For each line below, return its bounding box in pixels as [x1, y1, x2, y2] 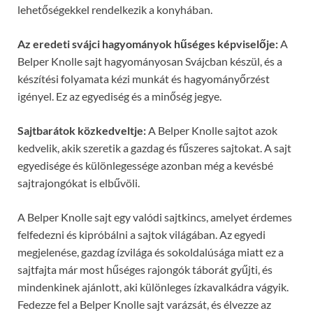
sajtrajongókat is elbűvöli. [17, 176, 140, 190]
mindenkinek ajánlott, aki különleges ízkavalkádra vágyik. [17, 280, 289, 294]
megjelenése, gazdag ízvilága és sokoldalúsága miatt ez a [17, 245, 284, 259]
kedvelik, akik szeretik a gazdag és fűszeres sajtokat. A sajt [17, 141, 291, 155]
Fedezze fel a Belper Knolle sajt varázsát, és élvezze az [17, 298, 271, 312]
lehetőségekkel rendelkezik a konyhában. [17, 3, 212, 17]
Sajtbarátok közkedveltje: [17, 124, 146, 138]
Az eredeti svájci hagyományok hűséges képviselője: [17, 37, 278, 51]
